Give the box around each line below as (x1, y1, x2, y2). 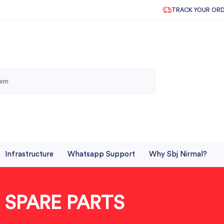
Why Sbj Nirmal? (149, 150, 207, 158)
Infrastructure (5, 150, 53, 158)
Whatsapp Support (67, 150, 135, 158)
